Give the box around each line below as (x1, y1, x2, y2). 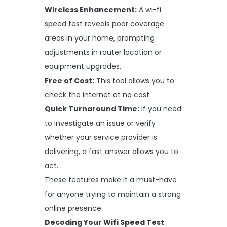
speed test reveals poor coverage (45, 18, 164, 29)
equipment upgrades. (45, 61, 121, 71)
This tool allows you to (94, 75, 174, 86)
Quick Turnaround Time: (45, 103, 139, 114)
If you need (139, 103, 181, 114)
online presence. (45, 203, 103, 213)
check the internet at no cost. (45, 89, 151, 100)
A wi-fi (137, 4, 161, 15)
